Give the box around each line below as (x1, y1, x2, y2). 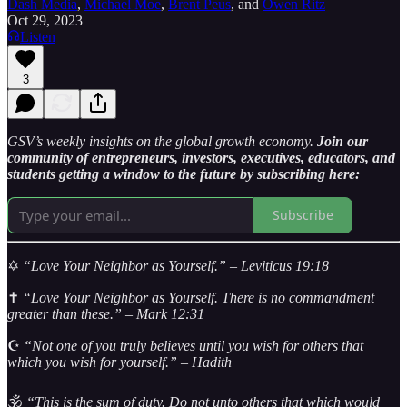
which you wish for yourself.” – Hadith (7, 353, 232, 370)
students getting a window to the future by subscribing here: (7, 165, 360, 182)
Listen (20, 28, 55, 45)
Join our (317, 133, 368, 149)
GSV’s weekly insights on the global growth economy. (7, 133, 317, 149)
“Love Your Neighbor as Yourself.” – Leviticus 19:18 (19, 257, 329, 273)
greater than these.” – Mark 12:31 (7, 305, 204, 322)
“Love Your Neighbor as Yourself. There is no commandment (23, 289, 374, 305)
